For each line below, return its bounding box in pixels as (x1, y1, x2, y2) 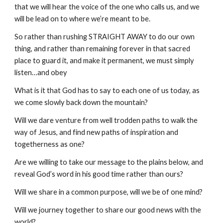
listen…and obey (14, 68, 68, 77)
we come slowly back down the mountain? (14, 98, 148, 107)
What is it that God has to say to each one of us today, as (14, 86, 200, 95)
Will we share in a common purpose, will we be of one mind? (14, 188, 203, 196)
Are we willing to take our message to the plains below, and (14, 158, 204, 166)
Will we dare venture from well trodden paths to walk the (14, 116, 198, 124)
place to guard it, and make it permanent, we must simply (14, 56, 195, 65)
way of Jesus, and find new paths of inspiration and (14, 128, 179, 136)
